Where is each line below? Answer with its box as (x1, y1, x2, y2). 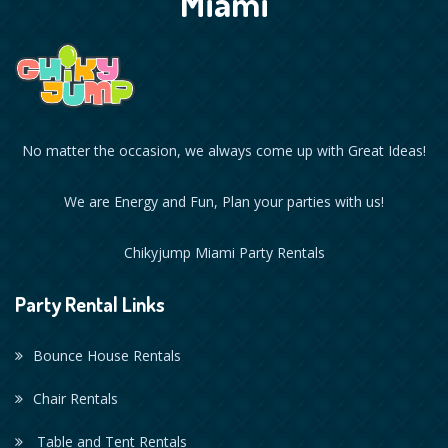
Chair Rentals (33, 389, 118, 409)
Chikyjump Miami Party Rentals (123, 243, 325, 263)
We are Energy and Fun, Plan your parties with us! (64, 192, 384, 212)
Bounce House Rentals (33, 346, 181, 366)
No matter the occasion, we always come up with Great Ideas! (22, 141, 426, 161)
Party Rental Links (15, 291, 165, 318)
